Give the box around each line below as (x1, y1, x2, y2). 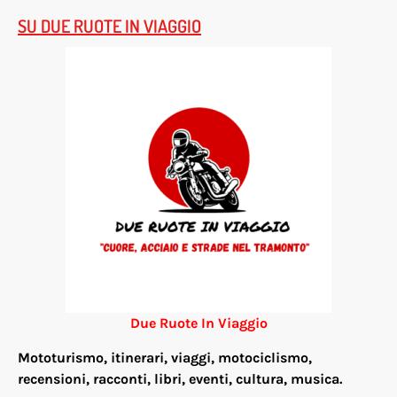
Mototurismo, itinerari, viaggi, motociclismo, (18, 348, 312, 366)
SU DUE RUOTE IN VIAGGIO (18, 14, 201, 38)
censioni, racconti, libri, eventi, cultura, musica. (30, 370, 342, 387)
